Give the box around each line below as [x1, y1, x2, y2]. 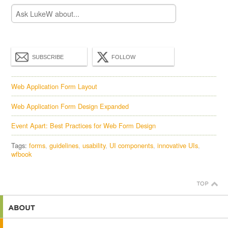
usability [82, 140, 106, 150]
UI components [109, 140, 154, 150]
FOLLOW [111, 54, 136, 61]
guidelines [49, 140, 79, 150]
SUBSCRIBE [32, 54, 64, 61]
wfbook [11, 149, 32, 159]
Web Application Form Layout [11, 81, 98, 92]
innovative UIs [157, 140, 198, 150]
